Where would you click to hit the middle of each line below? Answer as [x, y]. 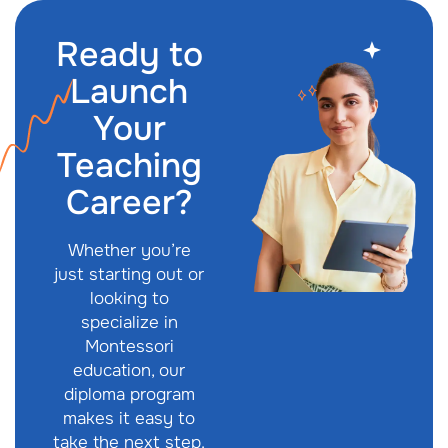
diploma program [129, 394]
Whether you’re [129, 250]
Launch [129, 91]
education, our [129, 370]
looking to [129, 298]
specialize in [129, 322]
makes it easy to [129, 418]
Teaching [129, 165]
